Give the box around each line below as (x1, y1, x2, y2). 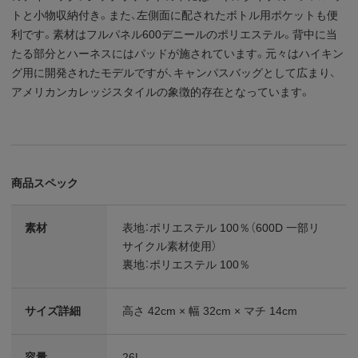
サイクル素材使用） (122, 239, 218, 253)
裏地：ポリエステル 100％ (122, 257, 251, 271)
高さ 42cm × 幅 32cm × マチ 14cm (122, 304, 298, 317)
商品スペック (11, 176, 79, 189)
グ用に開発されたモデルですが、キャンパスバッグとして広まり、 (11, 66, 336, 79)
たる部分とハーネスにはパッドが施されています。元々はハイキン (11, 46, 344, 60)
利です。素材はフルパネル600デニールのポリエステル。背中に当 (11, 27, 338, 41)
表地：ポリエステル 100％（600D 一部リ (122, 221, 320, 234)
